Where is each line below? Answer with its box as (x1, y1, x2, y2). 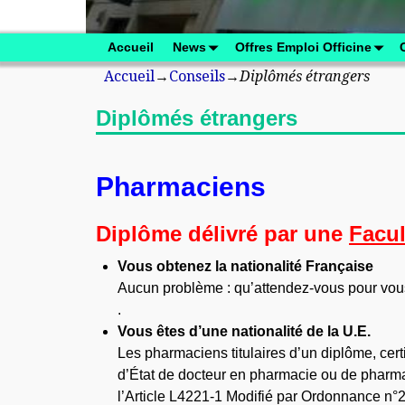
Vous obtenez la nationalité (118, 258, 306, 274)
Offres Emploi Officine (234, 40, 372, 55)
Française (306, 258, 374, 274)
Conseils (168, 67, 225, 85)
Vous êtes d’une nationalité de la (118, 323, 344, 339)
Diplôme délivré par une (96, 221, 350, 246)
